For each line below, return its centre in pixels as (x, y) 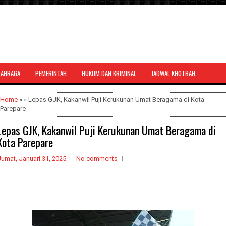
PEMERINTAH (51, 73)
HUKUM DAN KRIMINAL (109, 73)
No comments (97, 159)
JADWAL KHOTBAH (173, 73)
